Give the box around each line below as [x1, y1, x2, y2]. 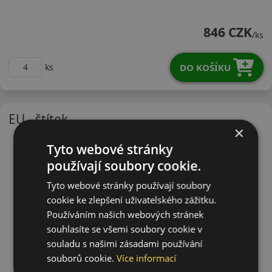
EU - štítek [8, 110, 68, 127]
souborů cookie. [47, 252, 117, 264]
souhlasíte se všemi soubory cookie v [47, 223, 203, 235]
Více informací [117, 252, 177, 264]
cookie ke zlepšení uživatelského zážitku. [47, 194, 217, 206]
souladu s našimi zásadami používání [47, 237, 203, 250]
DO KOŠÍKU [180, 61, 234, 73]
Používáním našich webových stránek [47, 208, 204, 220]
